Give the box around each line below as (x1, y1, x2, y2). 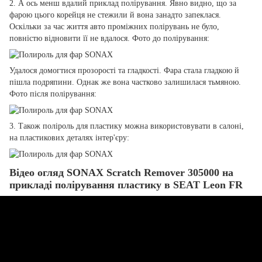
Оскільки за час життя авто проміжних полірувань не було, (9, 22, 219, 32)
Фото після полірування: (9, 89, 96, 99)
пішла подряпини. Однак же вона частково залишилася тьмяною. (9, 78, 241, 87)
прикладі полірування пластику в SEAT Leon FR (9, 178, 243, 191)
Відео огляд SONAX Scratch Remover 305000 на (9, 166, 233, 178)
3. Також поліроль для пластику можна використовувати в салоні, (9, 121, 244, 130)
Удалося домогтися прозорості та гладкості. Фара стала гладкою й (9, 66, 239, 75)
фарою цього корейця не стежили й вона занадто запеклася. (9, 11, 221, 20)
